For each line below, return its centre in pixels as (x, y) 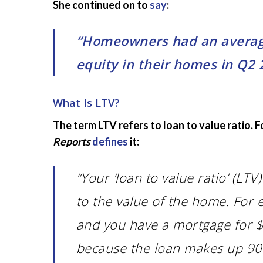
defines (110, 141)
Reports (72, 141)
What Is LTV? (86, 103)
